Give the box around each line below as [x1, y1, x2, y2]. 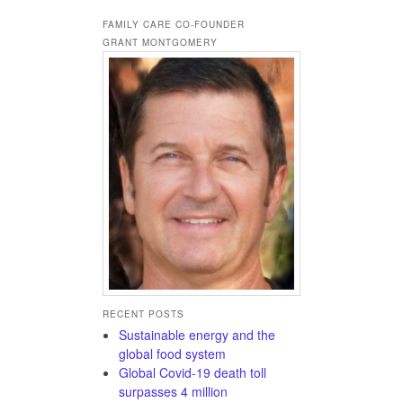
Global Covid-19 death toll [119, 363, 266, 382]
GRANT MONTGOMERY [103, 36, 218, 49]
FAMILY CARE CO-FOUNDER [103, 18, 245, 31]
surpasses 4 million [119, 382, 228, 401]
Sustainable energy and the [119, 326, 275, 345]
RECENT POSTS [103, 307, 184, 320]
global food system [119, 345, 229, 363]
